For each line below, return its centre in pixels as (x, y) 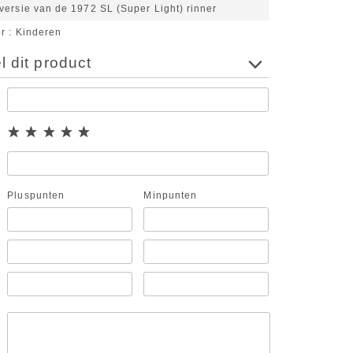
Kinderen (39, 33)
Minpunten (171, 196)
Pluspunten (36, 196)
